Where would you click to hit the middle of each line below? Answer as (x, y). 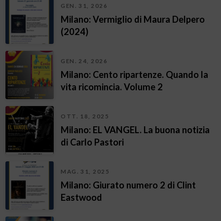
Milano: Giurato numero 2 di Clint (129, 185)
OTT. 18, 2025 (85, 116)
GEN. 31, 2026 (84, 5)
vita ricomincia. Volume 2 (112, 87)
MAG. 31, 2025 (85, 171)
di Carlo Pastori (92, 142)
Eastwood (82, 197)
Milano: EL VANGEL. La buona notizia (135, 129)
